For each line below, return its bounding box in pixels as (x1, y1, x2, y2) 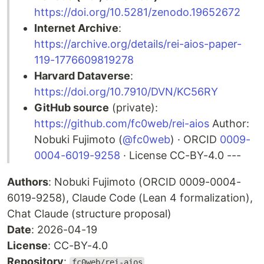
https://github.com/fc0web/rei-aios (34, 117, 209, 130)
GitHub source (34, 101, 109, 114)
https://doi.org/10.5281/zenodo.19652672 (34, 6, 240, 18)
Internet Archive (34, 22, 118, 34)
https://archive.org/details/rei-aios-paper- (34, 38, 242, 50)
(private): (109, 101, 158, 114)
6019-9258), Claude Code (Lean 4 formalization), (7, 192, 253, 204)
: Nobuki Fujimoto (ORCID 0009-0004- (48, 176, 241, 188)
